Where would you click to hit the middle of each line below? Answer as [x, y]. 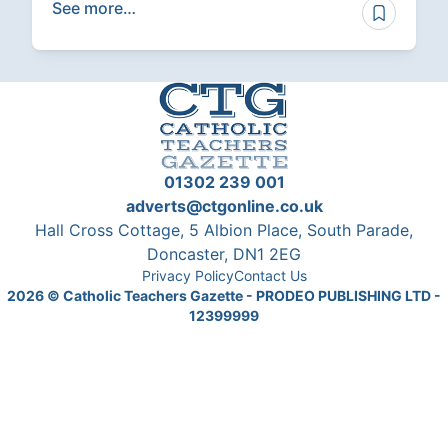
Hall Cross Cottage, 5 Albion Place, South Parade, [224, 230]
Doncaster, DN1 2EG [224, 254]
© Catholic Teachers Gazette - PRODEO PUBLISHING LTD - [242, 296]
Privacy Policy [187, 276]
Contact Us [270, 276]
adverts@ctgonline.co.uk [224, 206]
